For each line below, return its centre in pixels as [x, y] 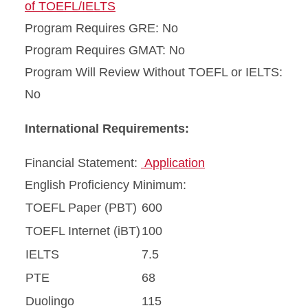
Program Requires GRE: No [101, 29]
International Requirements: [107, 129]
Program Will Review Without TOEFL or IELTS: [154, 73]
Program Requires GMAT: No [105, 51]
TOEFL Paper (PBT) [81, 208]
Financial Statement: [83, 163]
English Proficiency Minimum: [106, 185]
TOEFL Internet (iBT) [83, 231]
